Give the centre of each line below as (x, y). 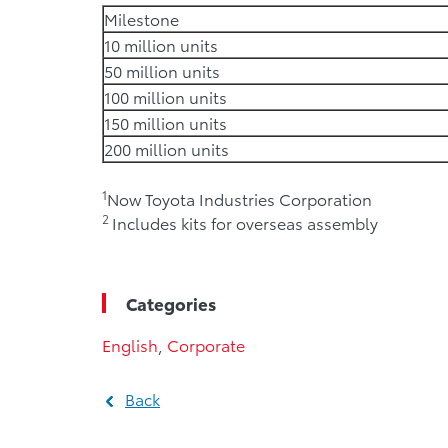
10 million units (161, 44)
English (130, 344)
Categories (171, 303)
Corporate (206, 344)
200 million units (166, 148)
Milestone (141, 18)
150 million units (165, 122)
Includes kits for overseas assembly (245, 222)
